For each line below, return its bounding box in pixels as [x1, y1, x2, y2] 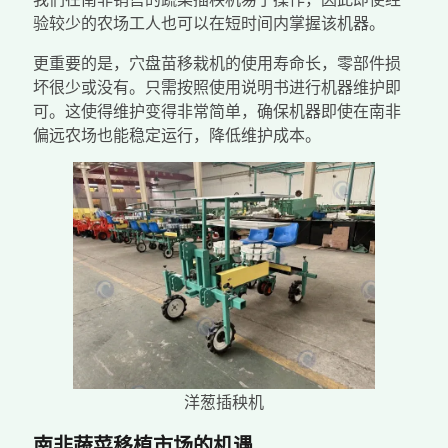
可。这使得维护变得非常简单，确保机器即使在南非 [33, 102, 401, 121]
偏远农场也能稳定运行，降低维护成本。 [33, 126, 321, 145]
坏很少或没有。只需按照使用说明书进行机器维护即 [33, 78, 401, 97]
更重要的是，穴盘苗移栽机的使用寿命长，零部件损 [33, 54, 401, 73]
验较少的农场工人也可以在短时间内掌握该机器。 [33, 14, 385, 33]
